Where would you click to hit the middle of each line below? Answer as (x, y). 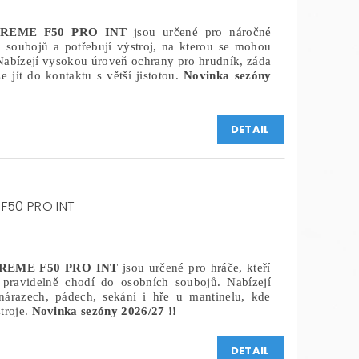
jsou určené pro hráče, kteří (194, 267)
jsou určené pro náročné (203, 32)
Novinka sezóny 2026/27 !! (104, 311)
